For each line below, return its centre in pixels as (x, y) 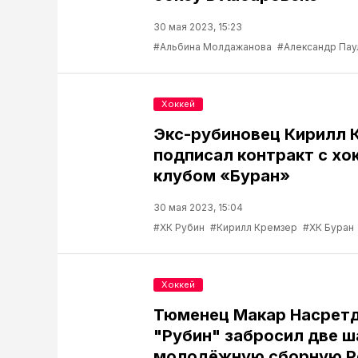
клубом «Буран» (222, 176)
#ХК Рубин (179, 227)
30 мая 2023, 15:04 (198, 207)
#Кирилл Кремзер (254, 227)
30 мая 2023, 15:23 (198, 27)
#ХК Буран (328, 227)
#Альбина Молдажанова (213, 47)
